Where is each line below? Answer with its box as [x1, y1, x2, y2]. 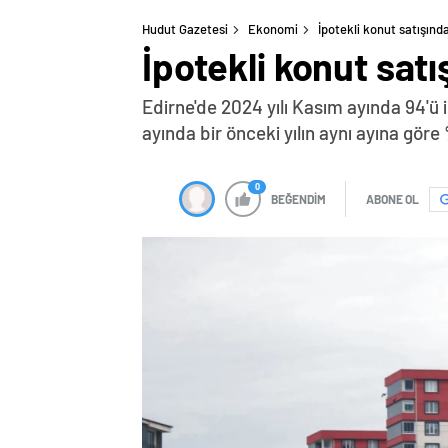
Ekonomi [248, 21, 298, 37]
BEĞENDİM [271, 192, 326, 206]
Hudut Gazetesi [142, 21, 228, 37]
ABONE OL [366, 192, 419, 206]
